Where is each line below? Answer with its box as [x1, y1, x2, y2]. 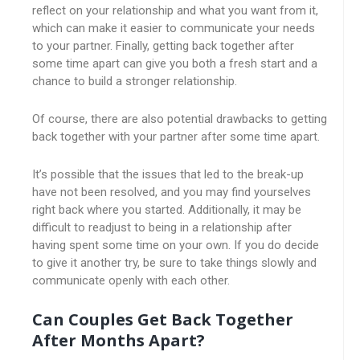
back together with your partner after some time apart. [32, 129, 320, 144]
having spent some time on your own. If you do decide [32, 238, 319, 252]
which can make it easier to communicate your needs [32, 21, 315, 35]
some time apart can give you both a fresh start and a [32, 56, 317, 71]
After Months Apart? [32, 329, 205, 351]
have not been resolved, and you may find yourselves [32, 185, 311, 199]
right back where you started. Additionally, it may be [32, 202, 301, 217]
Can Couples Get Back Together [32, 309, 293, 330]
